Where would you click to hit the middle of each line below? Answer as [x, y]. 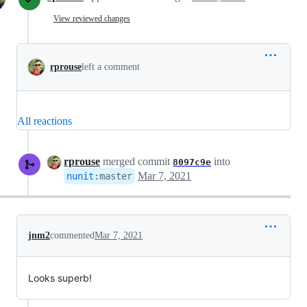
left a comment [111, 67]
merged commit [136, 161]
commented [72, 235]
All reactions [45, 121]
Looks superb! [60, 278]
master [116, 176]
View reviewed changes [92, 18]
